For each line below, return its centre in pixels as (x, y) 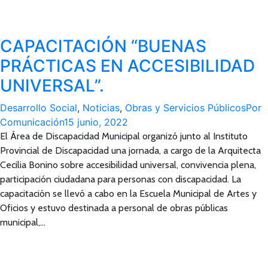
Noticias (101, 108)
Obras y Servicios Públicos (185, 108)
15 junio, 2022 (96, 122)
